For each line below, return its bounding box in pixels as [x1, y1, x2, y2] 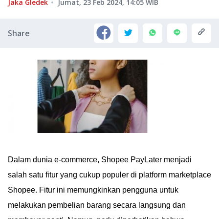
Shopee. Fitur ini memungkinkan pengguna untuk [8, 186, 178, 194]
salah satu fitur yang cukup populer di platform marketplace [8, 171, 211, 179]
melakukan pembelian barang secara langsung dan [8, 201, 186, 209]
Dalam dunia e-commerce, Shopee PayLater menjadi [8, 155, 192, 164]
